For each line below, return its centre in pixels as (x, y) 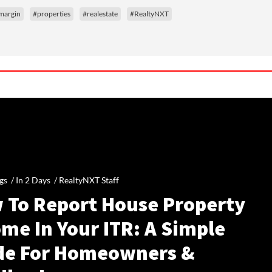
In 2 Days (33, 180)
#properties (52, 14)
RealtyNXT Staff (89, 180)
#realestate (100, 14)
